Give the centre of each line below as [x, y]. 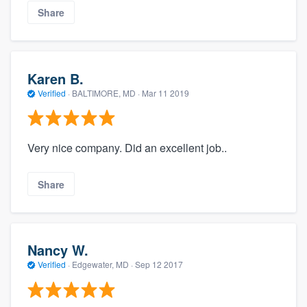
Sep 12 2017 [159, 265]
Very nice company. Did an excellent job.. [127, 148]
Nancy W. [58, 250]
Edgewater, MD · [102, 265]
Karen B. [56, 78]
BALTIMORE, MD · [106, 93]
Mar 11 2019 [165, 93]
